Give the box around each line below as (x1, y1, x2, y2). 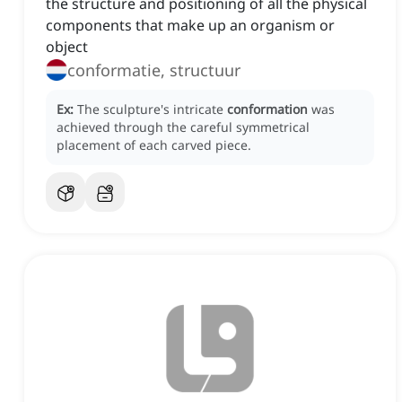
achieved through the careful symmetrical (57, 118, 310, 136)
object (46, 37, 88, 57)
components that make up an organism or (46, 15, 335, 36)
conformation (227, 100, 308, 118)
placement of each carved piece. (57, 136, 251, 154)
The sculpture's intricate (77, 100, 227, 118)
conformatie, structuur (67, 59, 240, 82)
